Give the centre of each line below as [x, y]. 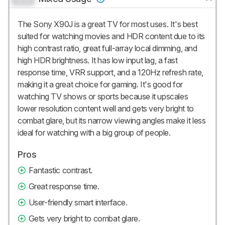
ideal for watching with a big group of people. [94, 133]
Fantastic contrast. [61, 171]
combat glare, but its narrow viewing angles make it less [112, 121]
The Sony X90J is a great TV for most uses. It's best [108, 24]
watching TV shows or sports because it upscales [103, 97]
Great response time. [64, 187]
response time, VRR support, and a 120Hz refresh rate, [110, 73]
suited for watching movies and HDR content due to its [111, 36]
